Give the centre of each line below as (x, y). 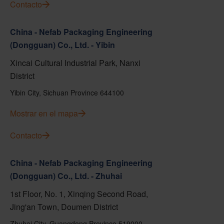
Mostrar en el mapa (44, 113)
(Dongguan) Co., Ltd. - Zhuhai (66, 176)
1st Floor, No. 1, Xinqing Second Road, (79, 194)
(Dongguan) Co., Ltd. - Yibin (62, 45)
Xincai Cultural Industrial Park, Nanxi (75, 63)
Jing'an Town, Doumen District (64, 207)
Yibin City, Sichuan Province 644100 (67, 92)
